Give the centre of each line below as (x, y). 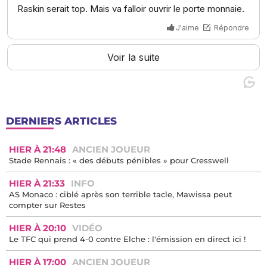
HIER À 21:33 (37, 246)
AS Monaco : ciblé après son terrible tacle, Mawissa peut (120, 257)
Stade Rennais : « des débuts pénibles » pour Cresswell (119, 223)
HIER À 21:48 (38, 212)
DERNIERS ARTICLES (61, 183)
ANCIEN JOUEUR (111, 212)
